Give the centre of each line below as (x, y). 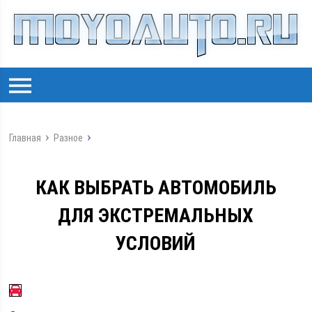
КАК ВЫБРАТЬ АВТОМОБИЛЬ (156, 188)
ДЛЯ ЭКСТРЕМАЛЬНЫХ (156, 216)
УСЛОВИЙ (156, 243)
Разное (69, 138)
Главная (25, 138)
